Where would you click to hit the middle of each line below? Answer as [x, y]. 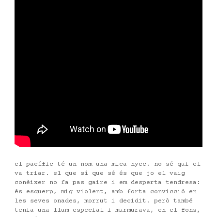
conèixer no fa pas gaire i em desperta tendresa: [108, 182]
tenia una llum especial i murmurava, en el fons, [108, 210]
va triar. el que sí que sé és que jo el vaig [100, 173]
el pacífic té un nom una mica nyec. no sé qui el [108, 164]
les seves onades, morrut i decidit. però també [104, 201]
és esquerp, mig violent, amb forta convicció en [106, 192]
